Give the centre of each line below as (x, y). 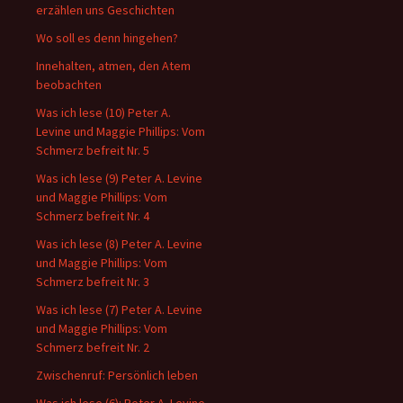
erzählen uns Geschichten (105, 10)
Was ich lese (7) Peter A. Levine (119, 309)
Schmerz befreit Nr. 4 (93, 216)
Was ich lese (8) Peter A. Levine (119, 244)
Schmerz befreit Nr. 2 (93, 347)
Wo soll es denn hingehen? (107, 38)
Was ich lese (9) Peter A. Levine (119, 178)
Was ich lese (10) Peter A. (103, 112)
